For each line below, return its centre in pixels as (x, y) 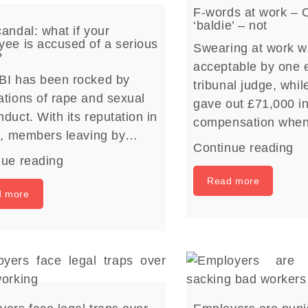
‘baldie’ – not (230, 25)
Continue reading (243, 148)
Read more (233, 181)
